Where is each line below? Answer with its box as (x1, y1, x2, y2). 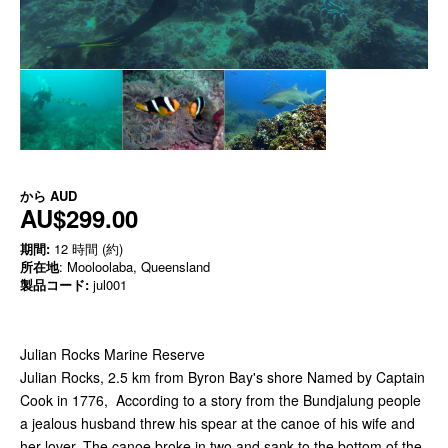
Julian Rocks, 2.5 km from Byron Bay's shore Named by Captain (20, 367, 425, 387)
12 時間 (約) (50, 239, 123, 258)
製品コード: (20, 275, 89, 294)
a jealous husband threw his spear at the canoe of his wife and (20, 413, 415, 433)
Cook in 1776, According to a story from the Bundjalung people (20, 390, 421, 410)
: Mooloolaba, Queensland (59, 257, 210, 276)
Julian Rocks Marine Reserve (20, 344, 205, 364)
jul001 (89, 275, 127, 294)
